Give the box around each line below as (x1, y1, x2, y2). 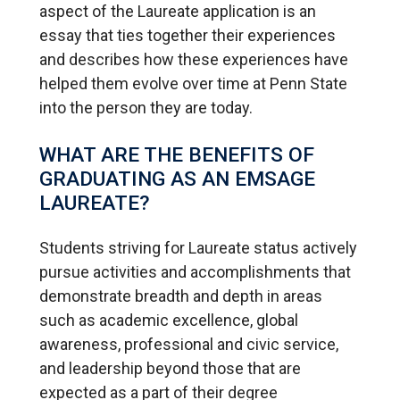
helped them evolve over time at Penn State (39, 73, 347, 93)
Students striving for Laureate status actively (39, 237, 357, 257)
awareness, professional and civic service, (39, 334, 338, 354)
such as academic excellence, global (39, 310, 298, 329)
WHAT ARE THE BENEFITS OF (39, 142, 314, 167)
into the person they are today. (39, 97, 253, 117)
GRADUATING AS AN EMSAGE (39, 166, 315, 191)
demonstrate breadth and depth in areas (39, 286, 322, 305)
